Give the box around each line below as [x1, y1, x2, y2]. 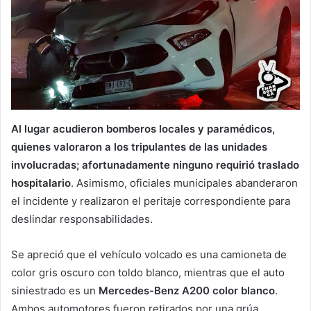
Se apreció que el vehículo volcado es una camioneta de [11, 247, 287, 261]
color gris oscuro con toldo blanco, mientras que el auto [11, 265, 285, 279]
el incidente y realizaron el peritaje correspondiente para [11, 194, 290, 208]
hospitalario [11, 176, 71, 190]
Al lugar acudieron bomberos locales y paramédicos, [11, 121, 275, 135]
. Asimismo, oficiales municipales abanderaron [71, 176, 298, 190]
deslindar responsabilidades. [11, 212, 153, 226]
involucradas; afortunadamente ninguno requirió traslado [11, 158, 299, 171]
